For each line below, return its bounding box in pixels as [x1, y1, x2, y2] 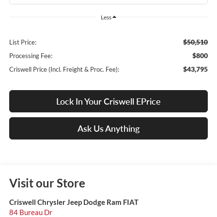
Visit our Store [9, 176, 85, 190]
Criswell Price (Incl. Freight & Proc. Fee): [9, 65, 119, 74]
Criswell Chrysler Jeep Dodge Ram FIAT [9, 198, 139, 207]
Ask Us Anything [77, 123, 139, 134]
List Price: [9, 38, 36, 46]
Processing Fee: [9, 52, 52, 60]
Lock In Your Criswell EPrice [56, 96, 161, 107]
